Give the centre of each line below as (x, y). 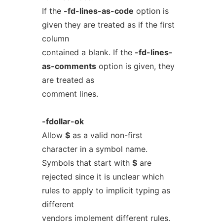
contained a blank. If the (88, 52)
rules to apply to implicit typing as (106, 190)
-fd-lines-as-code (98, 11)
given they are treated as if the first (108, 25)
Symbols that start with (87, 163)
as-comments (69, 66)
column (55, 38)
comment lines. (70, 94)
